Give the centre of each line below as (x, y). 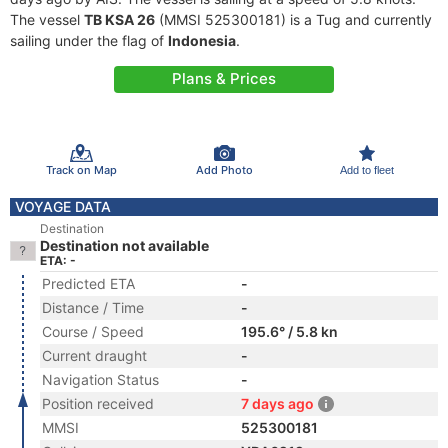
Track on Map (81, 169)
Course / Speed (93, 331)
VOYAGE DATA (63, 206)
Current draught (94, 355)
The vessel (47, 19)
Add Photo (224, 169)
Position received (98, 403)
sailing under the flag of (89, 40)
